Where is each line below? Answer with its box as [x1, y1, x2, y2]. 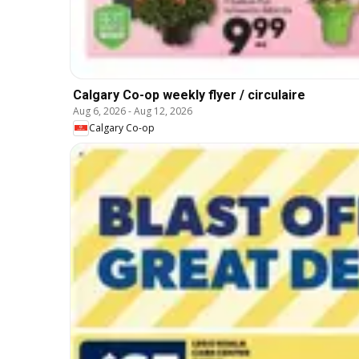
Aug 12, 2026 [134, 103, 192, 118]
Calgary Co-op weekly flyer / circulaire [73, 87, 305, 103]
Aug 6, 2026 [73, 103, 126, 118]
